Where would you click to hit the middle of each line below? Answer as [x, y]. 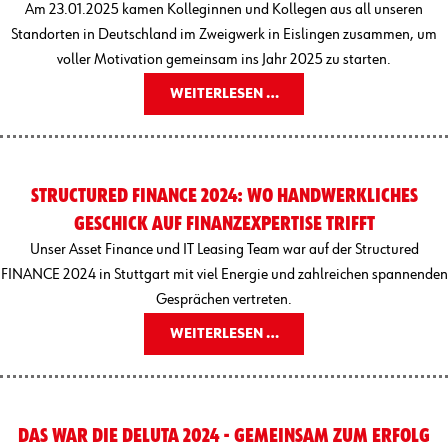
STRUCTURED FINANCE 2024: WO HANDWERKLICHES [224, 195]
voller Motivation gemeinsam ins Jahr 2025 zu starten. [224, 59]
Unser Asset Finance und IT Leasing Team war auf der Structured [224, 249]
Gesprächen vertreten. [224, 299]
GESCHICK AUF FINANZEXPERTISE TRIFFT [224, 223]
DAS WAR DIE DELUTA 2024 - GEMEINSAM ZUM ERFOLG [224, 435]
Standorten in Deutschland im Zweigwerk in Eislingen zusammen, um [224, 34]
